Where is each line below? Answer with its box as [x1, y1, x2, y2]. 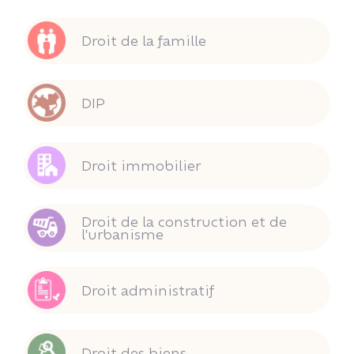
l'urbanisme [81, 226, 164, 243]
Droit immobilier [81, 157, 201, 174]
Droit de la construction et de [81, 213, 287, 230]
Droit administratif [81, 282, 214, 299]
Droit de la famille [81, 32, 206, 49]
